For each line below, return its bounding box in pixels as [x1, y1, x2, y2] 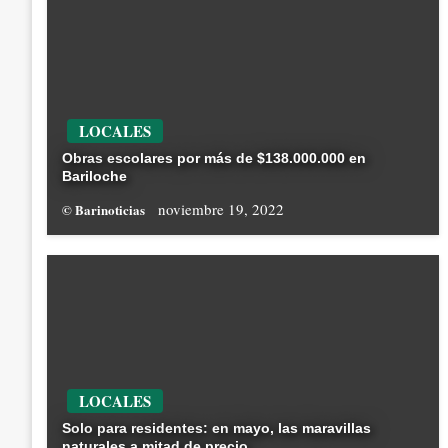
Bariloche [62, 168, 127, 185]
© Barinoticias [62, 200, 148, 220]
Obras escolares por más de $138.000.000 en [62, 150, 366, 167]
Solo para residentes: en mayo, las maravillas [62, 420, 371, 437]
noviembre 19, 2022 [158, 199, 284, 220]
